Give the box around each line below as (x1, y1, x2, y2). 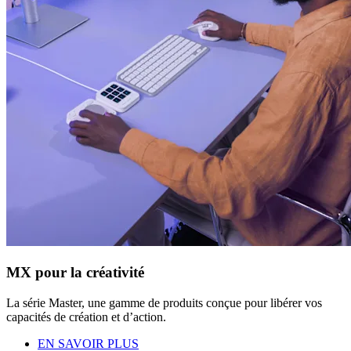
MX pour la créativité (6, 263, 144, 280)
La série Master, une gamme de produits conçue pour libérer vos (6, 295, 322, 309)
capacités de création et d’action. (6, 309, 166, 324)
